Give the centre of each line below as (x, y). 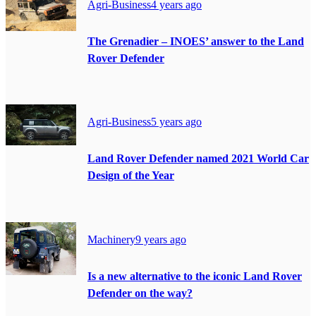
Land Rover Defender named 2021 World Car (198, 159)
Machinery (111, 239)
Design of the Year (131, 176)
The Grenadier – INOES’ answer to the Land (196, 41)
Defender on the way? (140, 293)
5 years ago (176, 122)
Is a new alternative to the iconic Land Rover (195, 276)
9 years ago (161, 239)
